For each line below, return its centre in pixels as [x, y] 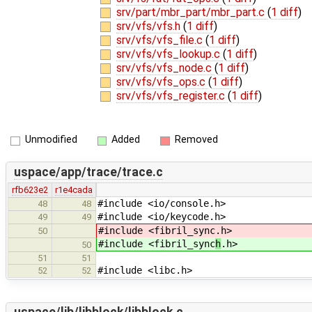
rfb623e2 [30, 189]
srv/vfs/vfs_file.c [161, 40]
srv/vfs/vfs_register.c [172, 95]
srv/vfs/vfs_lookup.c [169, 54]
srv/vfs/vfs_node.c [165, 68]
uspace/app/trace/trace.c [88, 172]
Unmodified [51, 140]
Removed [196, 140]
